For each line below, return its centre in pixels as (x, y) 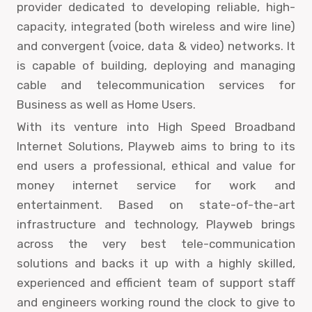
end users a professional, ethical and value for (156, 165)
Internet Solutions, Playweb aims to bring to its (156, 146)
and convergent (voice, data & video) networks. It (156, 46)
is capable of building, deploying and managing (156, 65)
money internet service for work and (156, 185)
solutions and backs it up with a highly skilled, (156, 263)
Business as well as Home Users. (106, 104)
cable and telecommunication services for (156, 85)
